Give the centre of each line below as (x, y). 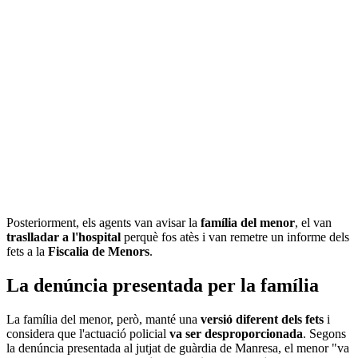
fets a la (27, 252)
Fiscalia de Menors (99, 252)
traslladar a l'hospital (64, 237)
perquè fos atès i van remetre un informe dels (235, 237)
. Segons (324, 334)
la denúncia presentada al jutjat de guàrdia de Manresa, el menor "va (178, 348)
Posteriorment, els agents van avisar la (103, 223)
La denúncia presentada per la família (163, 286)
